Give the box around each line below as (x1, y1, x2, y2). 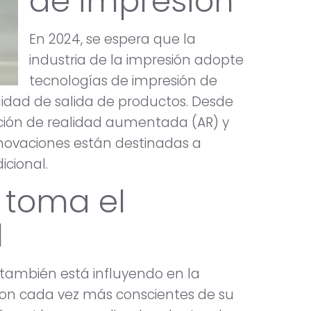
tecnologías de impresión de (29, 71, 217, 90)
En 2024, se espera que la (29, 29, 196, 49)
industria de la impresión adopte (29, 50, 244, 69)
